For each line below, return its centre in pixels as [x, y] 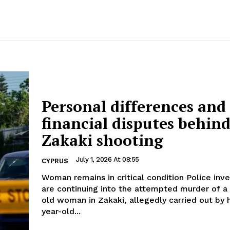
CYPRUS [55, 161]
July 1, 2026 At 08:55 [108, 159]
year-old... [61, 211]
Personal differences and [134, 106]
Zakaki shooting [102, 140]
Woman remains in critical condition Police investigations [114, 177]
